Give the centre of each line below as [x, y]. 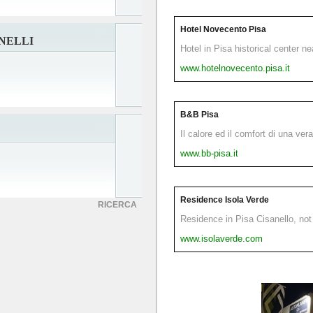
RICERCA [117, 205]
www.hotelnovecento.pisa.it [235, 68]
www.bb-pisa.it [209, 153]
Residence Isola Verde [225, 200]
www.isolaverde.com [221, 239]
